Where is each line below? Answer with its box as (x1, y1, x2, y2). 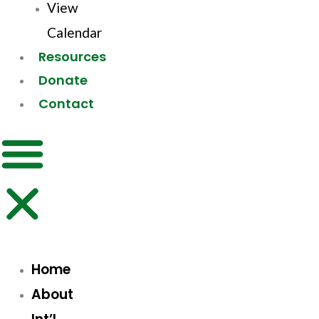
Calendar (46, 24, 102, 41)
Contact (38, 95, 94, 113)
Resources (38, 48, 106, 66)
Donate (38, 71, 88, 90)
